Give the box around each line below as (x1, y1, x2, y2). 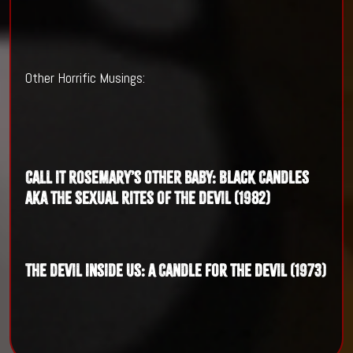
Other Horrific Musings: (24, 69, 145, 87)
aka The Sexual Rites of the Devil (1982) (24, 188, 270, 209)
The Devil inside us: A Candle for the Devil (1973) (24, 260, 326, 281)
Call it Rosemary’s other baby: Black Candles (24, 167, 309, 188)
